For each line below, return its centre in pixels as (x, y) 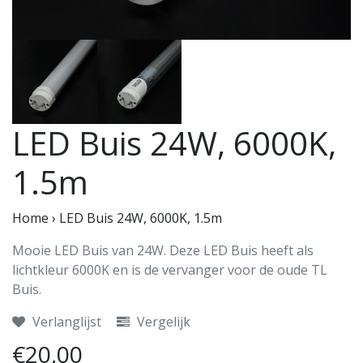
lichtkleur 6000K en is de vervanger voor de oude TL (170, 270)
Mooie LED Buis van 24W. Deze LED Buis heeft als (163, 251)
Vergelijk (162, 322)
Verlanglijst (65, 322)
